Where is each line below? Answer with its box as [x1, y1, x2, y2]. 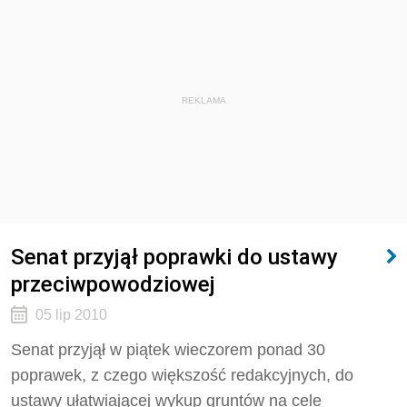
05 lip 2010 [35, 307, 107, 323]
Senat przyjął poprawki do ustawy [11, 243, 338, 270]
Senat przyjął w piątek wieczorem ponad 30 [11, 341, 325, 359]
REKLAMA [181, 95, 226, 105]
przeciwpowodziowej [11, 271, 215, 297]
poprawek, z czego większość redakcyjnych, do [11, 366, 353, 384]
